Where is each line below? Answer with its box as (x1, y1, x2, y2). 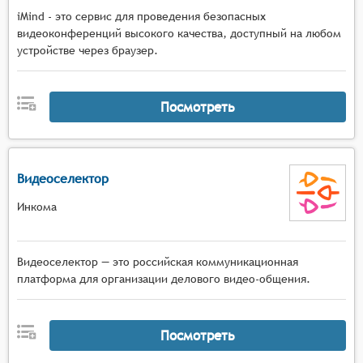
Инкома (17, 199, 57, 213)
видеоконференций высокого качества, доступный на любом (17, 27, 341, 40)
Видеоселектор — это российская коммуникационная (17, 255, 298, 268)
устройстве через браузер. (17, 44, 158, 57)
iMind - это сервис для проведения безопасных (17, 10, 266, 23)
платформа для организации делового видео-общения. (17, 272, 310, 285)
